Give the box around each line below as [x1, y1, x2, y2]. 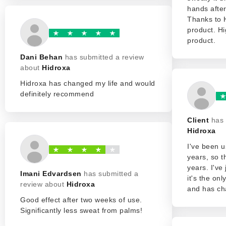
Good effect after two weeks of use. [20, 196, 142, 204]
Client [187, 116, 209, 124]
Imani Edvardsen [20, 169, 82, 178]
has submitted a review [65, 53, 144, 61]
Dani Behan [20, 53, 63, 61]
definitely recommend [20, 90, 94, 98]
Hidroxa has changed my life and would [20, 79, 155, 87]
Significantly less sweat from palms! [20, 206, 142, 214]
